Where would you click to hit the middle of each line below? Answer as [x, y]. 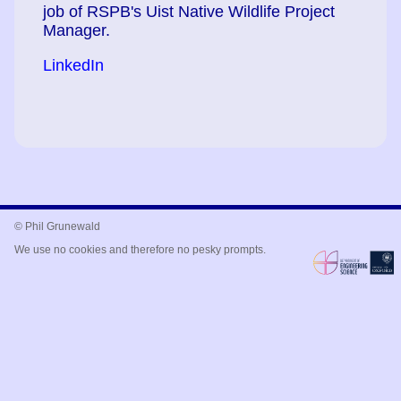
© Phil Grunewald [57, 227]
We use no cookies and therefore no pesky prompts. [140, 250]
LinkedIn [73, 65]
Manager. [77, 31]
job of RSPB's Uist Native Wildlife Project [189, 12]
